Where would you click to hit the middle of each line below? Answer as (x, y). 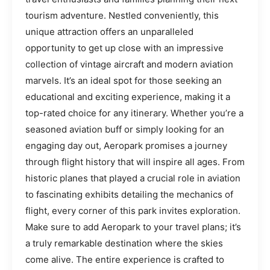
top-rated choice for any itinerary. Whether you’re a (134, 113)
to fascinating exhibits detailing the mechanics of (129, 194)
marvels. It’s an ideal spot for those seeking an (124, 80)
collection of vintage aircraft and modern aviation (129, 64)
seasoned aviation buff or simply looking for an (125, 129)
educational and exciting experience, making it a (128, 96)
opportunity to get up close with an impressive (124, 48)
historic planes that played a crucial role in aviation (133, 178)
